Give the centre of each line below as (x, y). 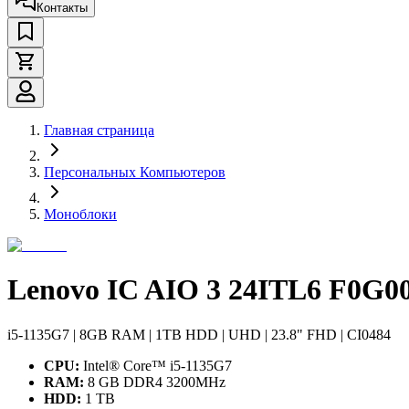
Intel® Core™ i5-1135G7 (156, 365)
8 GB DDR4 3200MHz (158, 382)
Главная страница (99, 130)
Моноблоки (80, 214)
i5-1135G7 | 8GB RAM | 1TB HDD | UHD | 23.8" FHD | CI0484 (199, 334)
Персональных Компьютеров (135, 172)
